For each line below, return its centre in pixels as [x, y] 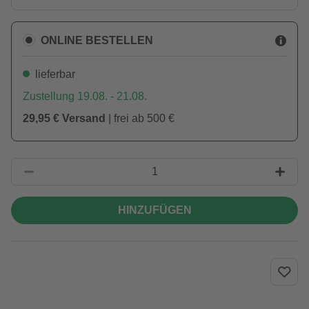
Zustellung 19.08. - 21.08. [85, 96]
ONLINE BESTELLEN [97, 40]
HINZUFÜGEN [154, 210]
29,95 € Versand [64, 118]
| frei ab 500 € [140, 118]
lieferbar [55, 74]
